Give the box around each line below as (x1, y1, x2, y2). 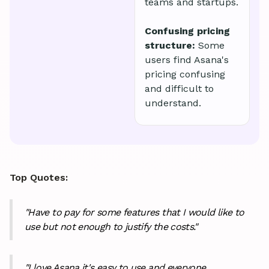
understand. (145, 97, 201, 109)
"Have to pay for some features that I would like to (25, 207, 244, 219)
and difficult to (145, 82, 214, 94)
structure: (145, 39, 195, 51)
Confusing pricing (145, 25, 230, 37)
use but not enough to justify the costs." (25, 221, 198, 233)
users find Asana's (145, 53, 229, 65)
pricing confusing (145, 68, 225, 80)
